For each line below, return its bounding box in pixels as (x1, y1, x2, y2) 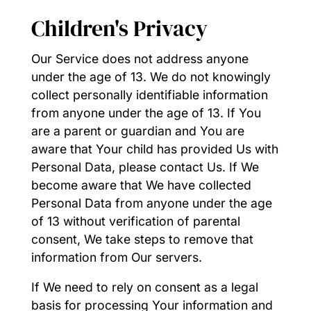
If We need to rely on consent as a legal (31, 280, 258, 295)
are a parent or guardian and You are (31, 123, 244, 138)
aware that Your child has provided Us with (31, 141, 278, 156)
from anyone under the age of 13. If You (31, 105, 261, 120)
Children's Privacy (31, 12, 208, 44)
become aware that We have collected (31, 177, 251, 192)
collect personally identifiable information (31, 87, 268, 102)
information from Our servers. (31, 249, 202, 264)
